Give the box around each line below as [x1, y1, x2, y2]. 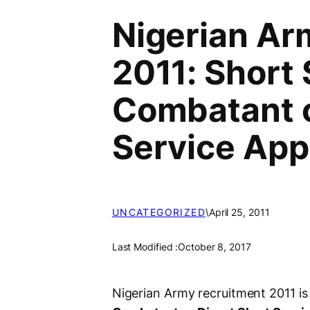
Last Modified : [111, 241, 179, 253]
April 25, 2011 [208, 206, 270, 219]
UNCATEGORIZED [111, 206, 206, 219]
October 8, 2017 [178, 241, 251, 253]
